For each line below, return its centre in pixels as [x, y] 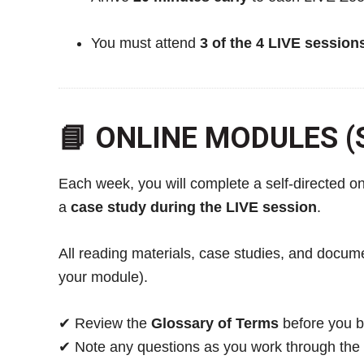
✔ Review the [105, 323]
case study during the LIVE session [194, 207]
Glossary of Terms [215, 323]
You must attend [145, 43]
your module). [103, 277]
